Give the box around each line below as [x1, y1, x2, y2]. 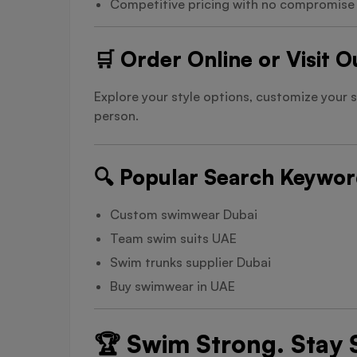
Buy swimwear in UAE [110, 277, 235, 294]
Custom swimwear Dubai [110, 206, 257, 222]
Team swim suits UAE [110, 229, 237, 246]
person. [94, 107, 139, 124]
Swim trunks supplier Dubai [110, 253, 271, 270]
